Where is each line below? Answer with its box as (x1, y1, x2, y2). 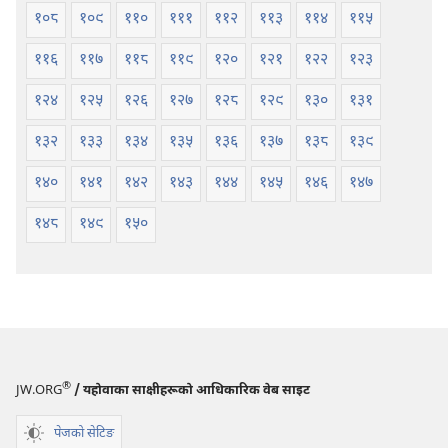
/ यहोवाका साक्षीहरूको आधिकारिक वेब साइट (71, 382, 310, 400)
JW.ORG (16, 382, 62, 400)
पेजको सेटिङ (54, 424, 114, 442)
